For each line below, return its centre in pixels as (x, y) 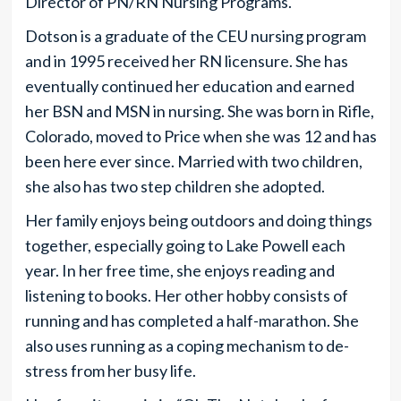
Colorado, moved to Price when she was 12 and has (200, 136)
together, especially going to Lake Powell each (185, 245)
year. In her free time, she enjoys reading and (179, 270)
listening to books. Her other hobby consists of (186, 295)
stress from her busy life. (111, 371)
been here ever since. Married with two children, (193, 161)
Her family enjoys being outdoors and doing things (198, 220)
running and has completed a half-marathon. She (192, 320)
